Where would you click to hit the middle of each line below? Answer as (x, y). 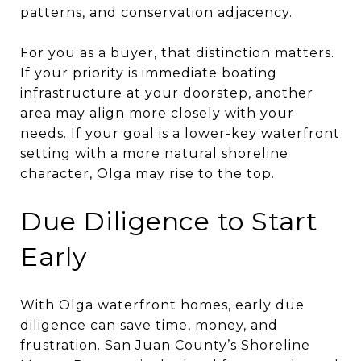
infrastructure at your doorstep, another (167, 93)
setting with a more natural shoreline (154, 153)
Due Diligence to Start (169, 221)
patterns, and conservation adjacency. (156, 12)
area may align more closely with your (157, 113)
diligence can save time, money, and (149, 325)
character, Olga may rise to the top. (147, 173)
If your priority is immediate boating (149, 73)
